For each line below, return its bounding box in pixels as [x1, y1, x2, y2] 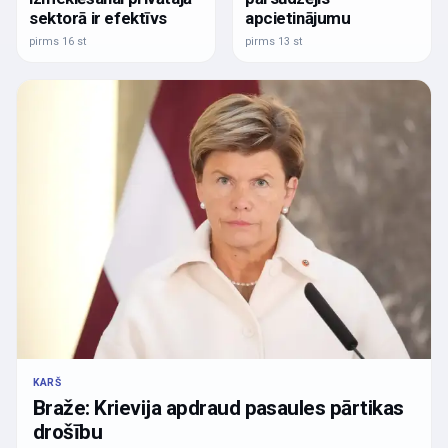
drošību [33, 419, 103, 444]
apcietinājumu [245, 8, 351, 29]
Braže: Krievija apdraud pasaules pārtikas [33, 395, 404, 420]
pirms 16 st [29, 35, 86, 49]
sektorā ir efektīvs [29, 8, 168, 29]
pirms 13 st [245, 35, 302, 49]
